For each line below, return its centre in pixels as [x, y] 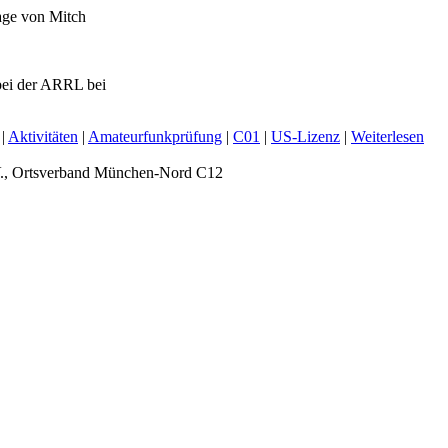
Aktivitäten [43, 136]
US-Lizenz [305, 136]
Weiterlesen [387, 136]
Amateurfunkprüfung [155, 136]
